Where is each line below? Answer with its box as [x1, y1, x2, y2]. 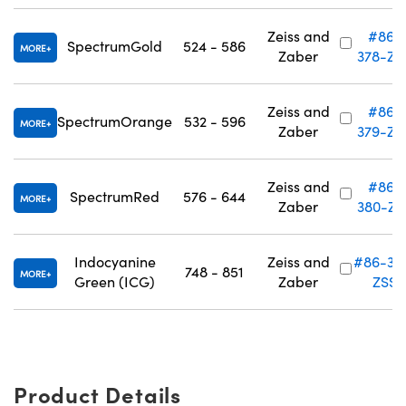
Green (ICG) [74, 272, 155, 291]
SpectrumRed [70, 187, 159, 206]
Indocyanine [73, 252, 156, 271]
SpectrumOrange [57, 111, 172, 130]
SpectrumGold [67, 36, 162, 55]
